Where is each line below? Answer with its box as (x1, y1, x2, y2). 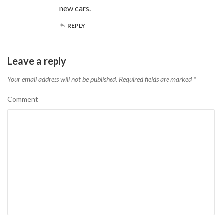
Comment (7, 95, 38, 104)
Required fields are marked (117, 75, 193, 84)
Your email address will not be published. (7, 75, 117, 84)
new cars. (59, 3, 91, 13)
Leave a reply (7, 55, 66, 67)
